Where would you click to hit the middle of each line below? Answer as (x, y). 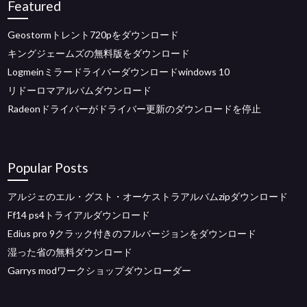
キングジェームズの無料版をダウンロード (99, 53)
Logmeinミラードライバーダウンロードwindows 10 (119, 72)
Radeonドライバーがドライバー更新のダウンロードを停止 (135, 109)
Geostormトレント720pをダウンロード (94, 35)
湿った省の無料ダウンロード (70, 252)
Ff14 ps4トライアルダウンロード (79, 215)
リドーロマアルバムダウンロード (80, 90)
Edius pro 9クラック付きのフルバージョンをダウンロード (132, 233)
